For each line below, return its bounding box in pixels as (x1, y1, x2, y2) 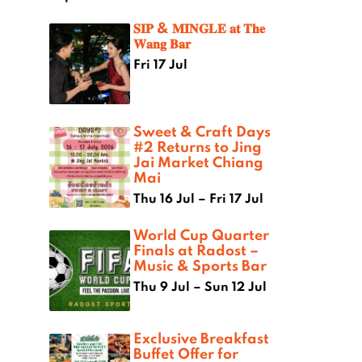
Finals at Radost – (133, 240, 259, 260)
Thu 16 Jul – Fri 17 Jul (133, 190, 263, 207)
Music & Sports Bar (133, 255, 267, 276)
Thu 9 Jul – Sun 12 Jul (133, 278, 267, 295)
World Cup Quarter (133, 225, 269, 245)
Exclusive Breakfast (133, 328, 269, 348)
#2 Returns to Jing (133, 137, 262, 157)
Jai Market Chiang (133, 152, 263, 172)
